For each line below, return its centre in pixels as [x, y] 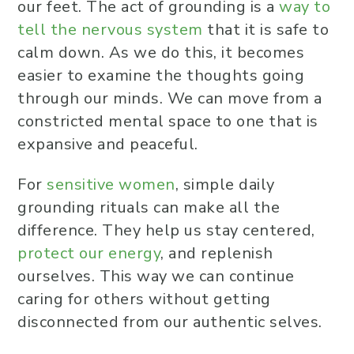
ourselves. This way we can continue [156, 276]
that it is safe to [265, 30]
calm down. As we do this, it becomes [161, 53]
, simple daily [225, 185]
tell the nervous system [110, 30]
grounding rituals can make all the [149, 207]
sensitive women [111, 185]
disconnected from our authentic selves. [170, 322]
